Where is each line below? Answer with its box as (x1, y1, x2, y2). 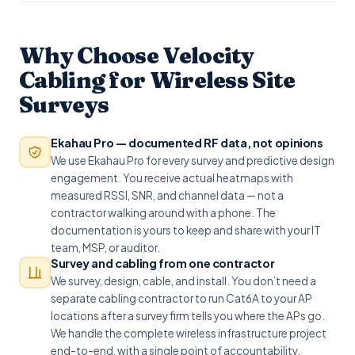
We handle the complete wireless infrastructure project (51, 326, 326, 340)
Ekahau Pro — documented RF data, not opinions (51, 136, 323, 150)
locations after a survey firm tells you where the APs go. (51, 309, 325, 323)
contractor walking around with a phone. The (51, 206, 276, 219)
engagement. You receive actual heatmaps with (51, 171, 293, 185)
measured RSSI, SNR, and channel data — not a (51, 189, 284, 202)
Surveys (19, 91, 109, 118)
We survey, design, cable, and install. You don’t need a (51, 274, 316, 288)
